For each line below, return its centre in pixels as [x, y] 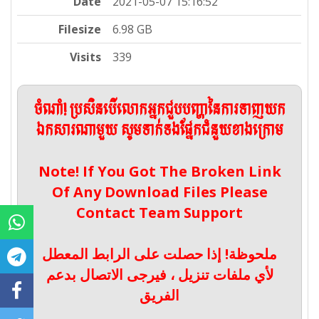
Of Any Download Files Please [159, 192]
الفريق [159, 296]
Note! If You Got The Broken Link [159, 172]
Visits [86, 57]
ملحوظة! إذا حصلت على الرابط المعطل [159, 254]
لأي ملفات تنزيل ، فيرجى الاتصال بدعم [159, 275]
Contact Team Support [159, 213]
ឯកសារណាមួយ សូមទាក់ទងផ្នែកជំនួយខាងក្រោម [159, 131]
